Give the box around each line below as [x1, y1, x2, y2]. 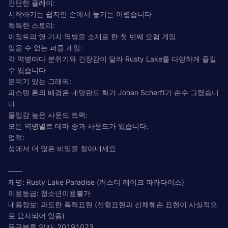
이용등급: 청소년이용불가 [8, 188, 91, 197]
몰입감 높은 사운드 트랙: [8, 110, 88, 119]
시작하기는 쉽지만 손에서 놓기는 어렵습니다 [8, 9, 152, 18]
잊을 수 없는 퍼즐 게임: [8, 43, 82, 52]
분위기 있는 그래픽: [8, 76, 71, 85]
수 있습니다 [8, 65, 46, 74]
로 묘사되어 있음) [8, 211, 65, 220]
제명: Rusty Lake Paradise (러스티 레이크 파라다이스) [8, 177, 184, 186]
